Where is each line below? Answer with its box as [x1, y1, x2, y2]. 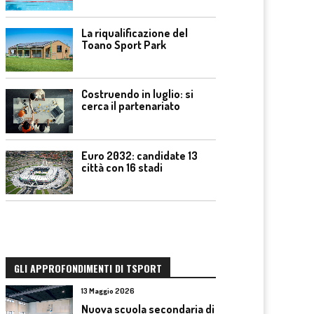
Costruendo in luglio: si [81, 87, 193, 101]
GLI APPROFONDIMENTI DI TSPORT [14, 261, 162, 275]
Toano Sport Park [81, 37, 166, 52]
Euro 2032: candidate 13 [81, 148, 198, 163]
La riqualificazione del [81, 25, 188, 40]
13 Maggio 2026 [81, 286, 135, 296]
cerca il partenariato [81, 99, 180, 113]
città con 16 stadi [81, 160, 163, 175]
